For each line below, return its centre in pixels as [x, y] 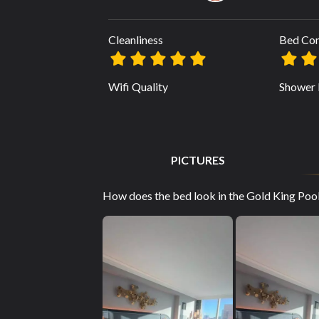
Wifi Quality [138, 86]
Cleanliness [136, 39]
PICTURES [198, 160]
